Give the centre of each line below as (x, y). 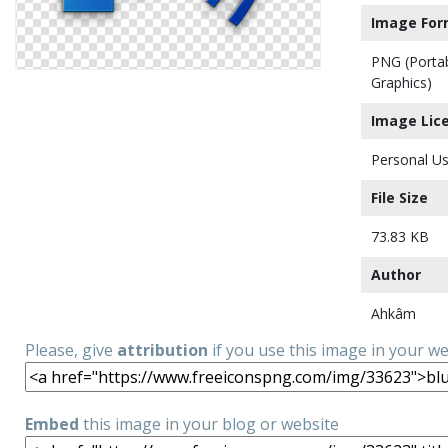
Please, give (71, 350)
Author (396, 274)
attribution (162, 350)
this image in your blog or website (209, 424)
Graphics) (401, 82)
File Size (399, 197)
